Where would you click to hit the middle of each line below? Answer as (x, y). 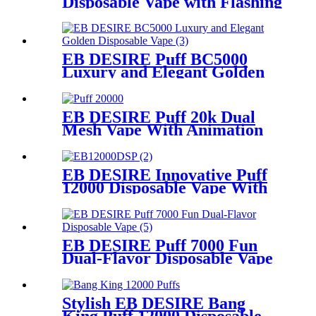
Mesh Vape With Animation (163, 130)
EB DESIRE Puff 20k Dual (159, 117)
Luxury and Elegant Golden (163, 72)
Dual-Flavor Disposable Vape (168, 259)
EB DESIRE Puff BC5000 (155, 60)
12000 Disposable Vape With (165, 188)
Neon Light (103, 14)
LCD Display (109, 201)
